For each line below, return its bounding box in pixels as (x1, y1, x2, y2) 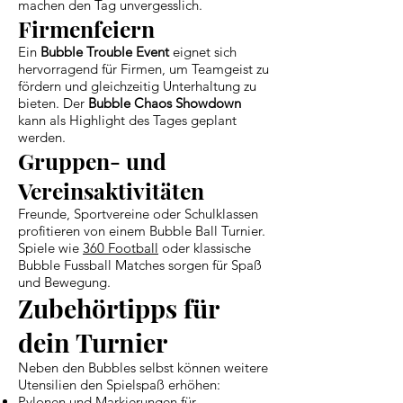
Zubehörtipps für (18, 290, 219, 325)
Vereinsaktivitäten (18, 175, 204, 205)
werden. (18, 128, 66, 146)
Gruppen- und (18, 145, 166, 175)
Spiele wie (18, 238, 83, 256)
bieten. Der (18, 94, 88, 112)
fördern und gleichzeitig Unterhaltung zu (18, 76, 256, 94)
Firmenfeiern (18, 13, 155, 43)
